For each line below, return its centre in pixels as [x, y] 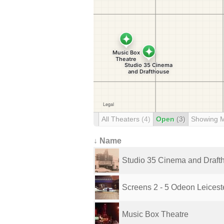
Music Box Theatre [155, 214]
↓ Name [107, 141]
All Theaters [121, 119]
